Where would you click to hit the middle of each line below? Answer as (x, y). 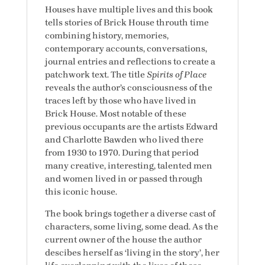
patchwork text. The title (96, 74)
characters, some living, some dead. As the (131, 226)
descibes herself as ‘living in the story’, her (132, 252)
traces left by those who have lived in (120, 100)
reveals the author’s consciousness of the (128, 87)
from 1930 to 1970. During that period (122, 152)
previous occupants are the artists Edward (131, 126)
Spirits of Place (176, 74)
